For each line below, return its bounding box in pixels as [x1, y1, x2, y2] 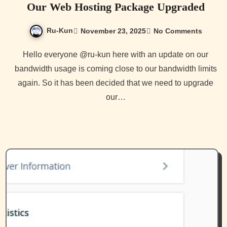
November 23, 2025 [80, 26, 146, 35]
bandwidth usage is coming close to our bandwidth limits [14, 64, 217, 73]
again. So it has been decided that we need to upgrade [18, 79, 213, 88]
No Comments [153, 26, 202, 35]
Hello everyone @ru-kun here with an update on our [23, 50, 29, 59]
